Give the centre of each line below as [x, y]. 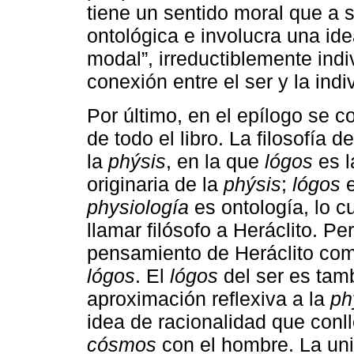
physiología [138, 207]
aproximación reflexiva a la [209, 298]
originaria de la [155, 184]
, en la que [215, 161]
